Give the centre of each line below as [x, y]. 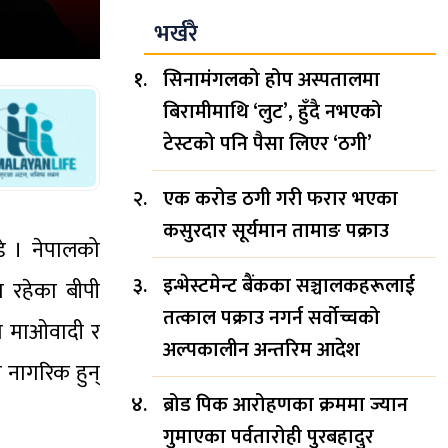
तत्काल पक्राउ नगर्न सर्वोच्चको [271, 317]
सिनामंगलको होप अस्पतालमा [271, 79]
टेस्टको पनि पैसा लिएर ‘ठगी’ [267, 143]
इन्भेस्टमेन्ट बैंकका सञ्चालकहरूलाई [289, 285]
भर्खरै [176, 33]
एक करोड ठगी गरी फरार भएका [280, 198]
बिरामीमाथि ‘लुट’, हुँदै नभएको [272, 111]
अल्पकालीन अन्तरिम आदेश [261, 349]
